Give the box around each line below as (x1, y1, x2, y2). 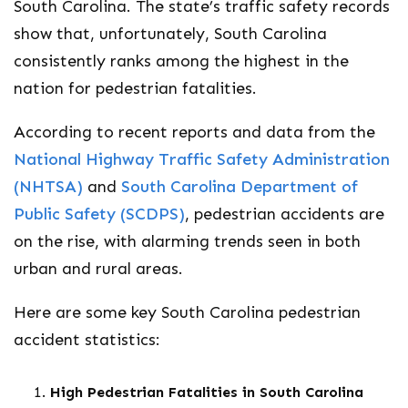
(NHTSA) (14, 177, 83, 197)
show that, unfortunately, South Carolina (14, 24, 327, 44)
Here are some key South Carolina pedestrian (14, 302, 361, 322)
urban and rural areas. (14, 259, 183, 279)
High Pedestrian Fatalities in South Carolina (50, 383, 363, 401)
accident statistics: (14, 330, 160, 350)
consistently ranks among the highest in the (14, 51, 349, 71)
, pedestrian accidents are (185, 204, 384, 224)
